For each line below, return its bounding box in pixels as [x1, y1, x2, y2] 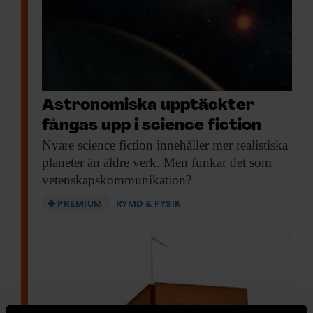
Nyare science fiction [42, 137, 153, 152]
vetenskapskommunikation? [42, 172, 191, 187]
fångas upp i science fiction [42, 117, 261, 134]
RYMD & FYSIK [115, 199, 181, 209]
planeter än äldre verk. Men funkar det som [42, 154, 272, 170]
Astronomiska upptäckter [42, 97, 254, 114]
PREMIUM [57, 199, 103, 209]
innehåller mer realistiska [153, 137, 288, 152]
